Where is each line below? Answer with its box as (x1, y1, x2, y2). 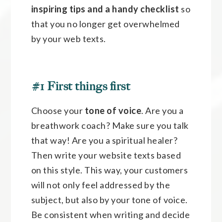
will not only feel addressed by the (31, 179, 170, 190)
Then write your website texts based (31, 149, 181, 161)
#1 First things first (31, 78, 130, 94)
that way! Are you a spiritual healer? (31, 134, 178, 146)
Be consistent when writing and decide (31, 209, 190, 220)
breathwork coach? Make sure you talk (31, 119, 189, 131)
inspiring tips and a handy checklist (31, 3, 179, 14)
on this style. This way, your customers (31, 164, 188, 175)
